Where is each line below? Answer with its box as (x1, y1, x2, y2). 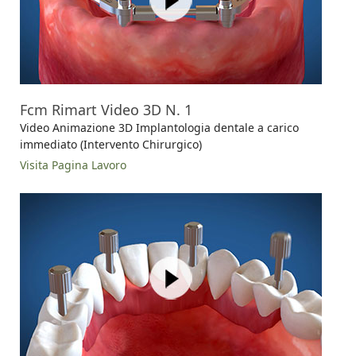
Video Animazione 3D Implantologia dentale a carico (20, 119, 299, 135)
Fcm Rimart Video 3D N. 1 (20, 99, 192, 119)
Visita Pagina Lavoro (20, 157, 126, 172)
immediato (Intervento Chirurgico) (20, 136, 202, 152)
